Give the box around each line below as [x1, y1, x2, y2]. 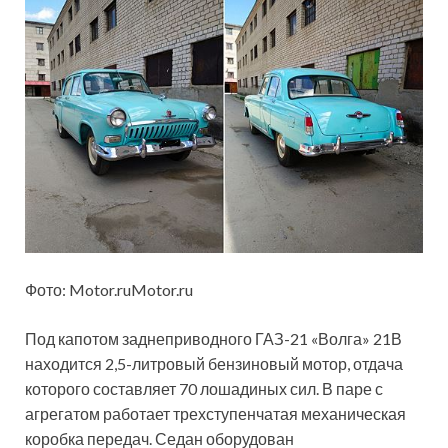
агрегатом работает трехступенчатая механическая [25, 403, 406, 423]
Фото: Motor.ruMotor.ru [25, 279, 193, 299]
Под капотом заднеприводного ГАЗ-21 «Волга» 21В [25, 328, 402, 348]
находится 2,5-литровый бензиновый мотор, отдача [25, 353, 403, 373]
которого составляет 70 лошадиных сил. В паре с [25, 378, 383, 398]
